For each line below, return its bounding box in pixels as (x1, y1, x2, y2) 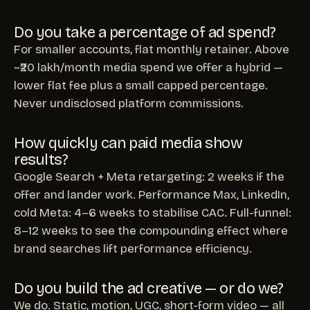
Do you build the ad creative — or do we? (14, 279, 284, 298)
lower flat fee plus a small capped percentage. (14, 77, 268, 93)
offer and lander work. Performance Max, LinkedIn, (14, 187, 289, 202)
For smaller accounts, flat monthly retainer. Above (14, 42, 289, 57)
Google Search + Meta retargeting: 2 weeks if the (14, 169, 284, 184)
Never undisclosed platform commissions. (14, 95, 244, 111)
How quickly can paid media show (14, 134, 243, 152)
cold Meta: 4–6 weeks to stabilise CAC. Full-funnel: (14, 205, 291, 220)
